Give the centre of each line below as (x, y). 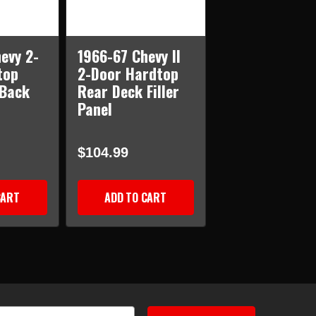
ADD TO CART (135, 198)
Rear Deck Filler (128, 91)
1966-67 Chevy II (129, 56)
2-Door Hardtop (128, 74)
